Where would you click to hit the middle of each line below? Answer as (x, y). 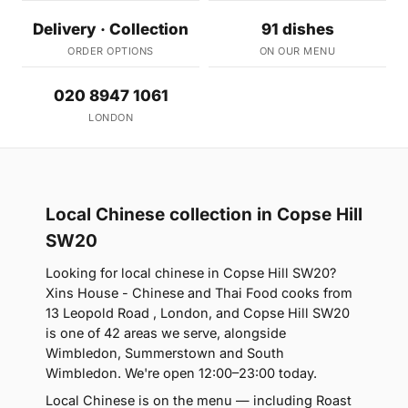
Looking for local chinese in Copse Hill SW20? (191, 273)
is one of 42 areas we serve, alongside (166, 333)
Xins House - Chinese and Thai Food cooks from (199, 293)
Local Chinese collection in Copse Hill (204, 215)
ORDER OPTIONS (111, 51)
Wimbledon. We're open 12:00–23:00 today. (181, 373)
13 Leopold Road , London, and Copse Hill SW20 (198, 313)
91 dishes (297, 30)
